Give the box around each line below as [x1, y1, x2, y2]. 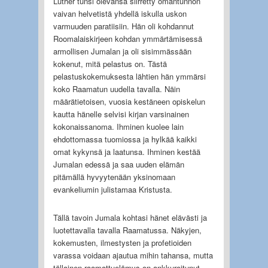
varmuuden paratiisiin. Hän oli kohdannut [53, 20, 194, 32]
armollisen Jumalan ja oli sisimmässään [53, 45, 191, 57]
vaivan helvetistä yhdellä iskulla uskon [53, 7, 187, 19]
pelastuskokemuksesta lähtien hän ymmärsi [53, 70, 206, 82]
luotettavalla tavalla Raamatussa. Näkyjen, [53, 224, 202, 236]
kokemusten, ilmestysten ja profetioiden [53, 236, 191, 248]
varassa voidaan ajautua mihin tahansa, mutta [53, 249, 213, 261]
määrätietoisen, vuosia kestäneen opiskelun [53, 95, 205, 107]
